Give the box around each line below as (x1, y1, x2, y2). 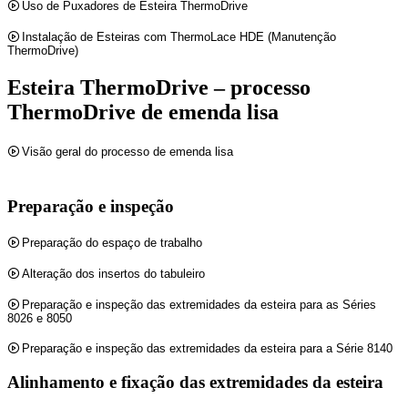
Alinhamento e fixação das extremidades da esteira (7, 372, 383, 393)
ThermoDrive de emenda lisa (7, 100, 279, 125)
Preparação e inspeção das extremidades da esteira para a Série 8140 (22, 341, 393, 355)
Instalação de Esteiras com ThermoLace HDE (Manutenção (22, 30, 337, 45)
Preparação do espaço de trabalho (22, 235, 203, 250)
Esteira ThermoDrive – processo (7, 76, 311, 100)
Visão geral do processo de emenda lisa (22, 145, 234, 159)
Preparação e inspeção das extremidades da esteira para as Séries (22, 297, 377, 311)
